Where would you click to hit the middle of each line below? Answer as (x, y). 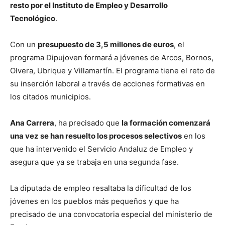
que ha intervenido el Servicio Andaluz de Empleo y (101, 149)
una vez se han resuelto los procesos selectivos (96, 136)
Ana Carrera (32, 123)
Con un (24, 44)
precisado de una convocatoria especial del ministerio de (111, 214)
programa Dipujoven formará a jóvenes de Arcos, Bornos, (112, 58)
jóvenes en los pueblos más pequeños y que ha (94, 201)
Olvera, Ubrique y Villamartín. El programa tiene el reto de (113, 71)
